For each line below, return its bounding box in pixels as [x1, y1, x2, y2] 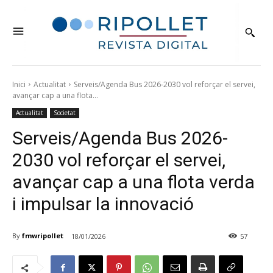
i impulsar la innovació [12, 193, 194, 214]
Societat [54, 108, 76, 117]
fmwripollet [22, 231, 63, 241]
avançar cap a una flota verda [12, 171, 255, 193]
